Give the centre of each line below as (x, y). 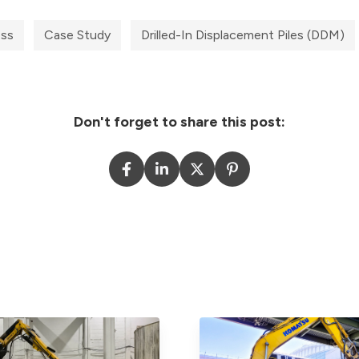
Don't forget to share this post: (179, 121)
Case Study (78, 34)
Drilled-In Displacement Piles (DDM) (243, 34)
